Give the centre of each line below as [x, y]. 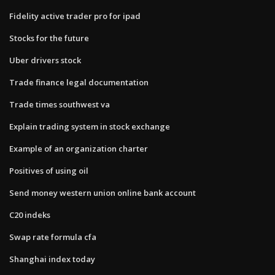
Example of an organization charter [79, 148]
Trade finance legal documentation [79, 82]
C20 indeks [30, 215]
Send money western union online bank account [103, 192]
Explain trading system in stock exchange [90, 126]
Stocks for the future [49, 38]
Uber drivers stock [45, 60]
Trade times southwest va [60, 104]
